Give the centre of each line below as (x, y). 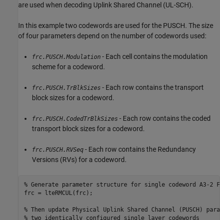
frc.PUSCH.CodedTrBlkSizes (75, 119)
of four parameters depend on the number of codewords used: (112, 36)
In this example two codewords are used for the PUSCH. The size (116, 25)
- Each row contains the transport (152, 87)
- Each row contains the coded (164, 118)
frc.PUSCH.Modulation (66, 57)
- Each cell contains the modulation (154, 56)
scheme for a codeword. (69, 67)
